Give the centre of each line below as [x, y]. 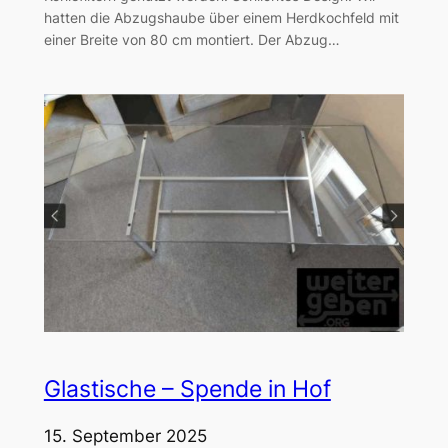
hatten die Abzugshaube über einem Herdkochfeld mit [221, 17]
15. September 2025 [125, 435]
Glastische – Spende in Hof [187, 389]
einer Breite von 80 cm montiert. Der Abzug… [191, 39]
